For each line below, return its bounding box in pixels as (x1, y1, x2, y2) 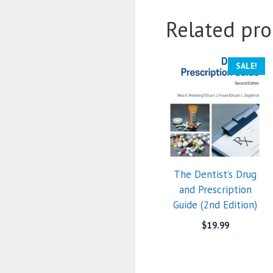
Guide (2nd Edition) (173, 197, 258, 211)
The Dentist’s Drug (174, 167, 257, 181)
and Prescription (179, 182, 252, 196)
